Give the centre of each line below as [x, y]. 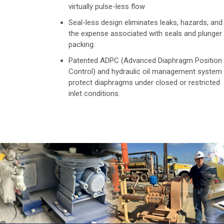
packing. [82, 45]
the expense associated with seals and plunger [145, 34]
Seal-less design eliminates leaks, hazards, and [145, 23]
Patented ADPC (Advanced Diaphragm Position [145, 61]
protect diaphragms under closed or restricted [144, 83]
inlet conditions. [94, 94]
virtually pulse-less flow [107, 7]
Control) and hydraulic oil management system [145, 72]
